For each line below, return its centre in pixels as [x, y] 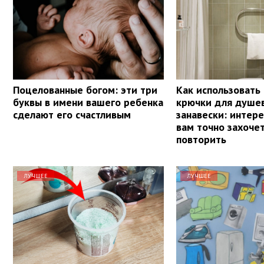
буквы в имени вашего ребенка [88, 102]
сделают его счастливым [72, 114]
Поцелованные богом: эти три [85, 90]
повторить [202, 139]
